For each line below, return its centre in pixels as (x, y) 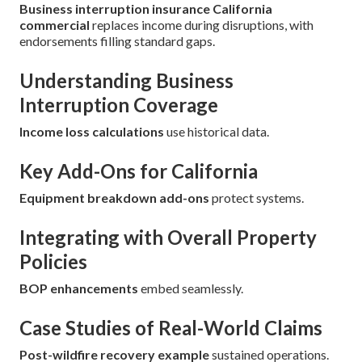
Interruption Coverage (119, 104)
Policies (53, 261)
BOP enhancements (79, 288)
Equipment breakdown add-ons (114, 197)
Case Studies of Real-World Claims (171, 327)
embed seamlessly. (191, 288)
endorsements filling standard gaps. (117, 40)
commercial (55, 24)
